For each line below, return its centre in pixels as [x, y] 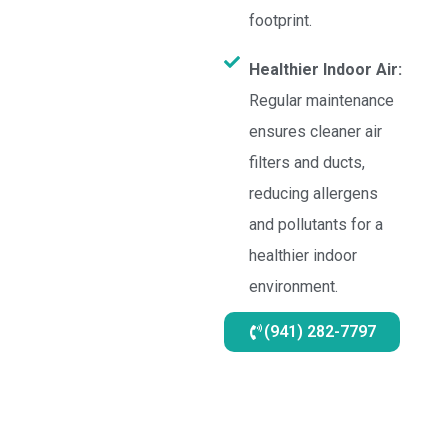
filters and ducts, [307, 162]
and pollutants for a [316, 224]
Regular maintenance [321, 100]
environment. [293, 286]
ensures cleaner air [315, 131]
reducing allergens [313, 193]
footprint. [280, 20]
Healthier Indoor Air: [325, 69]
